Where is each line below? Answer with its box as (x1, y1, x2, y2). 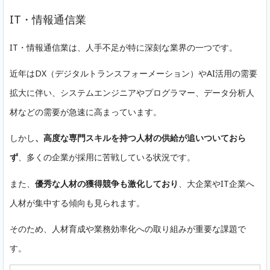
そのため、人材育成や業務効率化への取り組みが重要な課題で (10, 222, 246, 234)
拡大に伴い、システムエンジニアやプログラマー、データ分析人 (10, 87, 254, 99)
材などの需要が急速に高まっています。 (10, 106, 162, 118)
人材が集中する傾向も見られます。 (10, 196, 145, 209)
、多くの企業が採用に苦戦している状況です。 (18, 151, 195, 163)
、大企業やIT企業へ (178, 177, 254, 189)
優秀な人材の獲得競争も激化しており (35, 177, 178, 189)
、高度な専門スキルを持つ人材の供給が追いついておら (35, 132, 246, 144)
